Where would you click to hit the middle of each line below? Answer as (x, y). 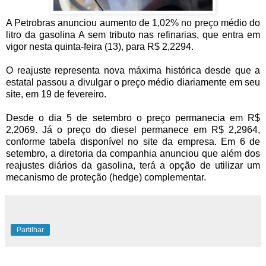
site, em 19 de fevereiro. (57, 94)
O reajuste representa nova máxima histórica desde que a (133, 71)
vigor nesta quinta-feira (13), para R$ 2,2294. (101, 47)
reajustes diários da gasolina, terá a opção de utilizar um (133, 166)
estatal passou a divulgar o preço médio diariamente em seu (133, 83)
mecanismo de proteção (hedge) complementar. (106, 178)
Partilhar (30, 230)
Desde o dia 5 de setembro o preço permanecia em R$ (133, 118)
